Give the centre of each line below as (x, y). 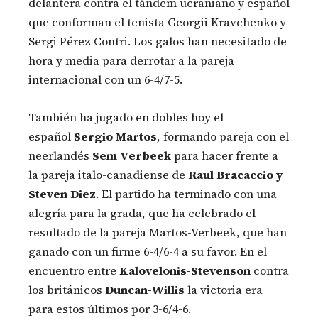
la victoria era (224, 289)
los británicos (67, 289)
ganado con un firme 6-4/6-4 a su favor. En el (148, 251)
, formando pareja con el (223, 136)
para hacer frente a (225, 155)
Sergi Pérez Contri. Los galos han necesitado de (158, 41)
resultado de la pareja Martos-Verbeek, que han (158, 232)
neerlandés (60, 155)
